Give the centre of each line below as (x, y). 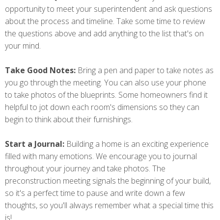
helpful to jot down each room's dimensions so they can (102, 107)
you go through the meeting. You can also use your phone (106, 82)
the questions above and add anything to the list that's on (104, 33)
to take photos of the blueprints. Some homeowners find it (106, 95)
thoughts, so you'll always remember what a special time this (109, 205)
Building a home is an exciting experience (137, 144)
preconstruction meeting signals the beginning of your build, (108, 180)
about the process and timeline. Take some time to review (105, 21)
